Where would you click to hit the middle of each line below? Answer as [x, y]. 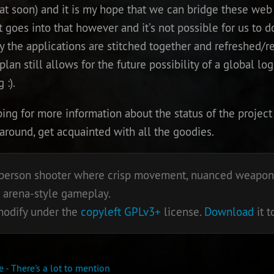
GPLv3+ [142, 212]
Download [229, 212]
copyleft [101, 212]
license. [182, 212]
